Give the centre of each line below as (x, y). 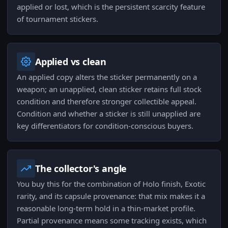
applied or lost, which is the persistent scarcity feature (111, 7)
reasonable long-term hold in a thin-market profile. (106, 208)
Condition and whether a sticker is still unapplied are (109, 114)
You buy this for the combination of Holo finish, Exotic (111, 184)
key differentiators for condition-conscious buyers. (105, 126)
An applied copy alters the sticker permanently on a (107, 77)
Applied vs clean (71, 62)
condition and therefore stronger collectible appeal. (107, 102)
